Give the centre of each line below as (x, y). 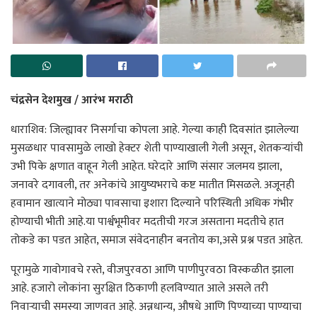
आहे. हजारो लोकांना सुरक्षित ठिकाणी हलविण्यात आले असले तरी (139, 288)
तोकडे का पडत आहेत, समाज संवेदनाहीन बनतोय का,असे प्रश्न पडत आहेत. (157, 240)
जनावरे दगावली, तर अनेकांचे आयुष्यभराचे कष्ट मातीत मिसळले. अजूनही (152, 185)
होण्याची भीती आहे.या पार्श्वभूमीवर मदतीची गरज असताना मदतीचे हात (147, 221)
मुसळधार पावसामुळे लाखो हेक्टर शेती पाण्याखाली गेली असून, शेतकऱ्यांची (157, 148)
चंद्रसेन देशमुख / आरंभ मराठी (72, 100)
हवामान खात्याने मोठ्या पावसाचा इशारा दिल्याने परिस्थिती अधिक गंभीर (152, 203)
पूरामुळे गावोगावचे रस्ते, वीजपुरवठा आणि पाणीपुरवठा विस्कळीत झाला (152, 270)
